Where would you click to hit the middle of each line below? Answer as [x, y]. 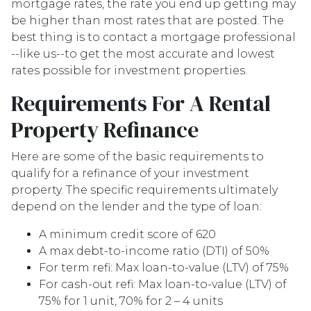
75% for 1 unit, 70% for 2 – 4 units [131, 301]
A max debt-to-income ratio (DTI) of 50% [154, 251]
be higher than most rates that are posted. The [148, 20]
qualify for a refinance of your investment [130, 173]
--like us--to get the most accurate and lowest [143, 54]
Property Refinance [105, 130]
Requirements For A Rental [141, 103]
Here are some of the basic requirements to [137, 157]
